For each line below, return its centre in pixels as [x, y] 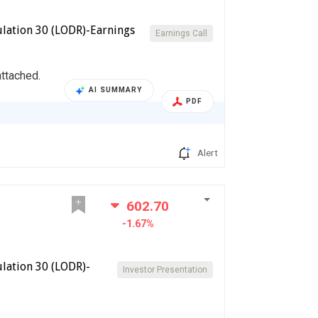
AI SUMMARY [116, 90]
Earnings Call [182, 34]
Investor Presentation [165, 270]
